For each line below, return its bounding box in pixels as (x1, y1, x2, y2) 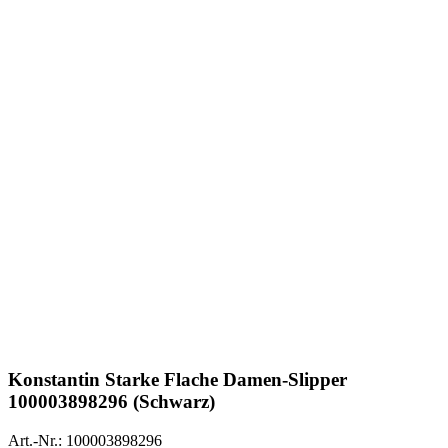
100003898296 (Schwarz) (8, 391, 215, 413)
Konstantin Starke (8, 369, 159, 391)
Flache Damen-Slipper (159, 369, 347, 391)
